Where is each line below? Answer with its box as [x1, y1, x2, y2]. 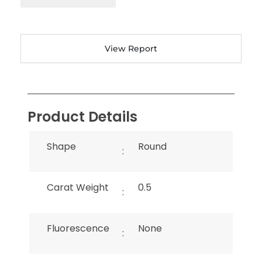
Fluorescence [47, 221, 109, 235]
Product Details [27, 106, 137, 126]
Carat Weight [47, 180, 109, 194]
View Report [105, 43, 157, 54]
